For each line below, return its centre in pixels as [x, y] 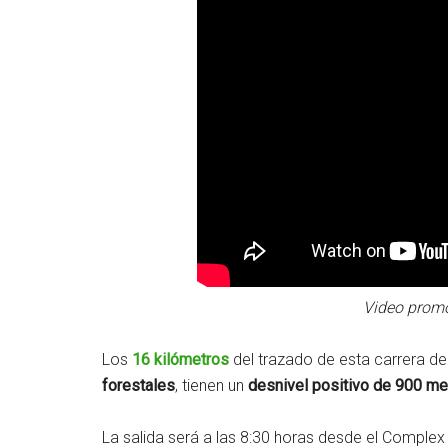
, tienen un [211, 385]
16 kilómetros [180, 359]
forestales [138, 385]
